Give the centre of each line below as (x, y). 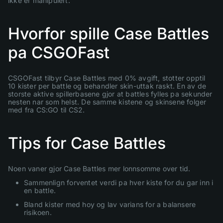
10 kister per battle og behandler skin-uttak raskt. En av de (107, 86)
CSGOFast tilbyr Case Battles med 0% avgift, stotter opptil (107, 78)
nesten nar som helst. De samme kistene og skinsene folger (107, 102)
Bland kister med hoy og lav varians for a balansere (110, 204)
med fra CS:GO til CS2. (47, 110)
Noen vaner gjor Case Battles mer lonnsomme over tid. (99, 168)
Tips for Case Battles (87, 143)
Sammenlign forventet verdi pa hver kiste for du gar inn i (119, 182)
